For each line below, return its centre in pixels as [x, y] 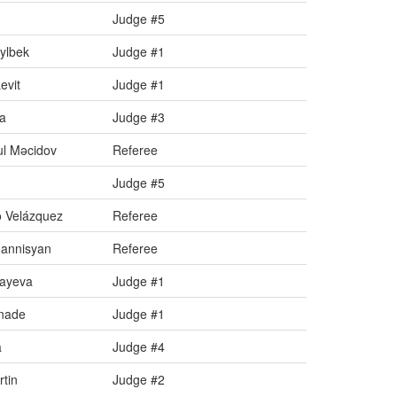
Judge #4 [139, 346]
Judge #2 [139, 379]
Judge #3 [139, 117]
